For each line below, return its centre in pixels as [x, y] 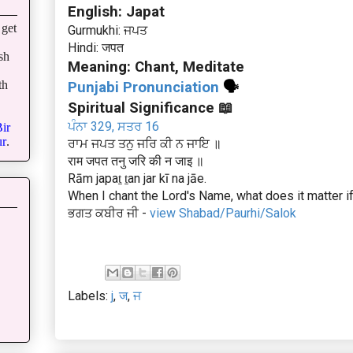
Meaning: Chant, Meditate [156, 67]
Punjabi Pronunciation [143, 88]
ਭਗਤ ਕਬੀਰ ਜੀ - [109, 214]
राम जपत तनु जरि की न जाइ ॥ [136, 162]
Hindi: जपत [96, 48]
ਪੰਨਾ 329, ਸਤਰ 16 [113, 127]
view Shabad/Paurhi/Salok [223, 214]
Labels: [89, 296]
